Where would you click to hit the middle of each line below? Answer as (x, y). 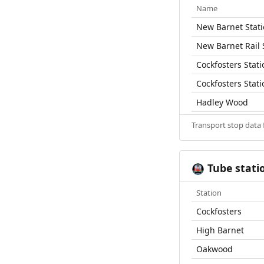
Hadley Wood (222, 103)
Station (209, 193)
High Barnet (220, 230)
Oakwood (214, 249)
